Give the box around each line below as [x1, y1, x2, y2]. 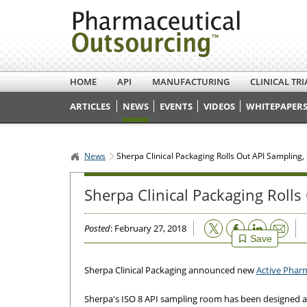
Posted [84, 222, 110, 234]
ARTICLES [70, 100, 110, 112]
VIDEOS [204, 100, 235, 112]
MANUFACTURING [152, 75, 230, 88]
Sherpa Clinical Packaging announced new [84, 264, 256, 277]
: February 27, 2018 [110, 222, 186, 234]
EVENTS [160, 100, 193, 112]
